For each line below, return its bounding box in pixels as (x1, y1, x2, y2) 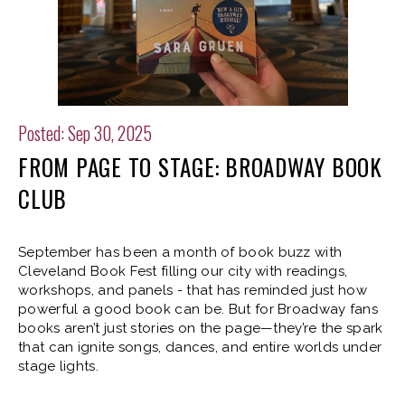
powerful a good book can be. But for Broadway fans (18, 300, 378, 317)
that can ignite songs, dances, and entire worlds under (18, 338, 382, 355)
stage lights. (18, 357, 99, 374)
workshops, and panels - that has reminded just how (18, 281, 367, 298)
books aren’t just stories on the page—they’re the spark (18, 319, 383, 336)
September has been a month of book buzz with (18, 243, 343, 260)
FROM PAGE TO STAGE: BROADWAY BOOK (18, 149, 382, 184)
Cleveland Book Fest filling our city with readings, (18, 262, 348, 279)
